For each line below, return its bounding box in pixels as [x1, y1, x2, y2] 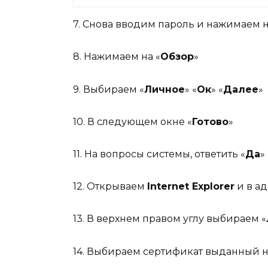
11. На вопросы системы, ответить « [73, 148, 245, 160]
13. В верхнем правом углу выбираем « [73, 213, 266, 225]
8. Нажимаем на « [73, 51, 160, 63]
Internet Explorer [147, 181, 234, 193]
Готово [192, 115, 229, 127]
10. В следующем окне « [73, 115, 192, 127]
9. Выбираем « [73, 83, 144, 95]
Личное [144, 83, 185, 95]
